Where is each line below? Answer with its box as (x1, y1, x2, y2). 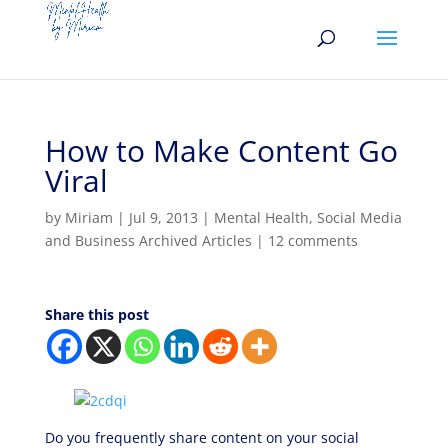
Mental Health (213, 208, 309, 227)
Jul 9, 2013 (128, 208, 198, 227)
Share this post (44, 305, 149, 324)
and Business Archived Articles (44, 231, 252, 250)
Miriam (64, 208, 113, 227)
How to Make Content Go (44, 130, 398, 171)
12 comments (267, 231, 358, 250)
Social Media (316, 208, 402, 227)
